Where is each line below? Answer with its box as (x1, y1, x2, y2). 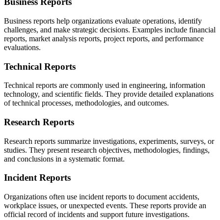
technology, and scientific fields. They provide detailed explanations (4, 90, 214, 99)
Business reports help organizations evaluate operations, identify (4, 16, 202, 25)
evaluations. (4, 43, 41, 52)
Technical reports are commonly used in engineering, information (4, 81, 205, 90)
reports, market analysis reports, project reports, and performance (4, 34, 204, 43)
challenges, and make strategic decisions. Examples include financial (4, 25, 216, 34)
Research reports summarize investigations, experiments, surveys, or (4, 137, 214, 145)
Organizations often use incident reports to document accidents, (4, 192, 199, 201)
